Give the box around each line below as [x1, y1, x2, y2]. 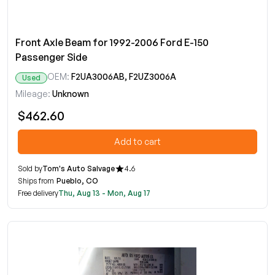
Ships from [18, 176, 54, 185]
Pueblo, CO [56, 176, 98, 185]
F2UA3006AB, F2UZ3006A [71, 71, 176, 82]
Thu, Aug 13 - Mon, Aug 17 [58, 188, 150, 198]
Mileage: [15, 88, 50, 99]
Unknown [52, 88, 89, 99]
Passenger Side [15, 51, 87, 63]
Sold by [18, 164, 42, 173]
